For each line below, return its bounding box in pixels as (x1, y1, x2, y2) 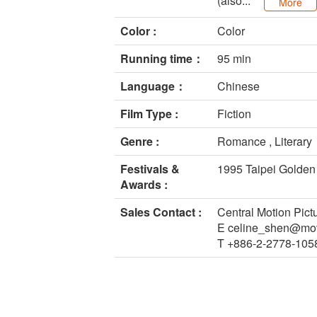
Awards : (120, 176, 168, 193)
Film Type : (120, 105, 178, 122)
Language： (120, 78, 186, 95)
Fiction (217, 105, 251, 122)
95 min (217, 50, 251, 67)
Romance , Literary (217, 133, 312, 150)
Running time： (120, 50, 204, 67)
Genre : (120, 133, 159, 150)
